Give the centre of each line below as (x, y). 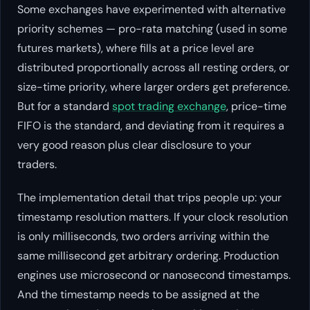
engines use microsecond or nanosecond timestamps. (154, 275)
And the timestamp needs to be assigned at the (138, 295)
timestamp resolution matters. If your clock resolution (153, 217)
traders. (37, 165)
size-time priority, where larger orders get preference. (154, 87)
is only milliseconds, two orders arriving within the (143, 237)
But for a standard (65, 107)
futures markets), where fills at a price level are (136, 48)
